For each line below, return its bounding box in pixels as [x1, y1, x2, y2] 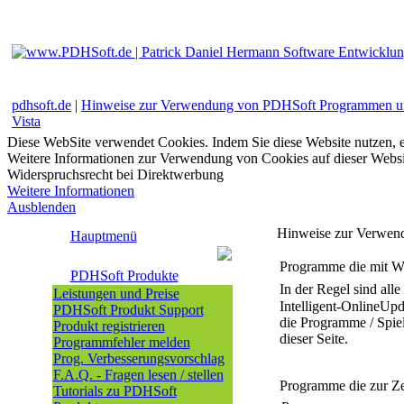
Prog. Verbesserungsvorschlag [52, 351, 225, 366]
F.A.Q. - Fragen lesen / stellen [52, 367, 224, 382]
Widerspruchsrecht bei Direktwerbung [7, 167, 224, 182]
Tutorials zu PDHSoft [52, 383, 177, 399]
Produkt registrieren [52, 318, 165, 334]
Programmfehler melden [52, 335, 190, 350]
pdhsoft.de [12, 97, 71, 113]
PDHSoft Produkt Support [52, 302, 204, 317]
